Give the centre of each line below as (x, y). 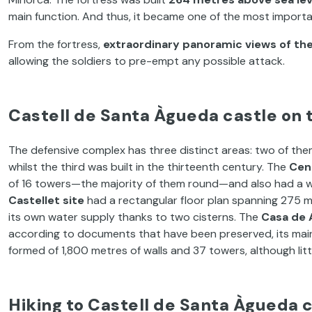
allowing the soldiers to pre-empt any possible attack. (147, 61)
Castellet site (48, 200)
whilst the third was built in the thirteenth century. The (149, 166)
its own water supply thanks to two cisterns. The (135, 217)
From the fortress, (56, 44)
